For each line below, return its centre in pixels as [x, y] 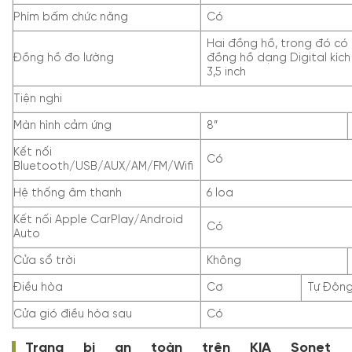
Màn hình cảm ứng [62, 125]
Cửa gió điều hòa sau [73, 314]
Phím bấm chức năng [71, 17]
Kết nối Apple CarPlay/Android [98, 220]
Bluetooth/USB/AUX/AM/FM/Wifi [103, 166]
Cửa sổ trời [44, 260]
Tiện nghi [38, 99]
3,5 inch [227, 72]
